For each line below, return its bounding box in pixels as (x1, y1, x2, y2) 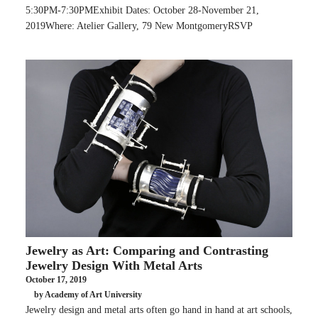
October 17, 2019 (26, 274, 87, 285)
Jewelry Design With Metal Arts (26, 258, 202, 273)
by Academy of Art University (34, 290, 142, 300)
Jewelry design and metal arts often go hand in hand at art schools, (26, 304, 292, 315)
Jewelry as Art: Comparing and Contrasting (26, 243, 268, 258)
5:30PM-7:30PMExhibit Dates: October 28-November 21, (26, 4, 259, 16)
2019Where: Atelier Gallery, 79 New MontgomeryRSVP (26, 20, 253, 31)
